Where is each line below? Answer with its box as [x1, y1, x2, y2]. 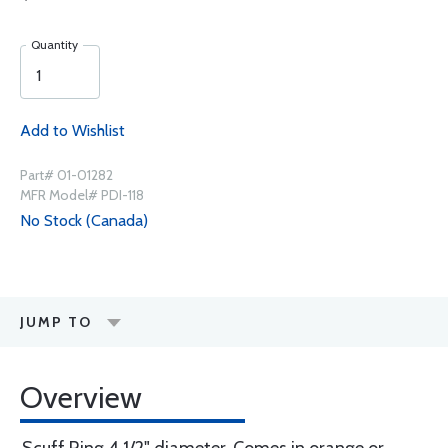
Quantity [31, 37, 78, 52]
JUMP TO [20, 313, 92, 331]
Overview [20, 379, 142, 416]
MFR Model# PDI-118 [20, 186, 144, 204]
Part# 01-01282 [20, 166, 113, 184]
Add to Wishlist [20, 121, 125, 140]
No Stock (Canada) [20, 211, 148, 230]
